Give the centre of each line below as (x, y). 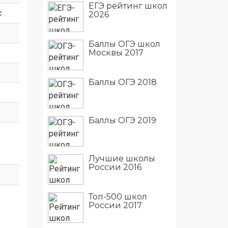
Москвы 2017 (116, 53)
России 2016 (115, 167)
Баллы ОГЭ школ (124, 44)
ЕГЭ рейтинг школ (128, 6)
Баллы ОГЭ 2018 (122, 82)
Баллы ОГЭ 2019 (122, 120)
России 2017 (115, 205)
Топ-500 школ (118, 197)
